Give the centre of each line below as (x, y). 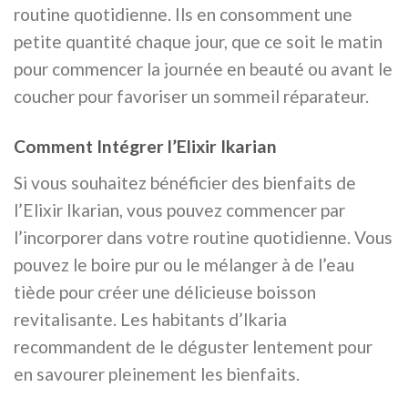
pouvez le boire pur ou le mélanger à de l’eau (184, 264)
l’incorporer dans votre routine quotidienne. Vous (203, 237)
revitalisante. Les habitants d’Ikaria (150, 319)
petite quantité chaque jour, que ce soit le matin (198, 42)
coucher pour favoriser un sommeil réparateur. (191, 97)
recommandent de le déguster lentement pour (193, 346)
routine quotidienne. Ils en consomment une (183, 15)
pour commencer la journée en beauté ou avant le (203, 69)
